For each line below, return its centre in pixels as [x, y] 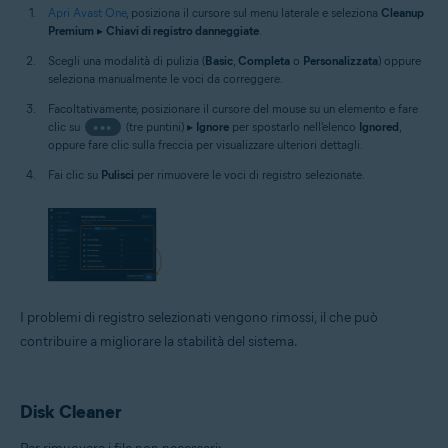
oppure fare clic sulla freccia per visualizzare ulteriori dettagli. [205, 145]
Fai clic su [74, 175]
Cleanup [402, 13]
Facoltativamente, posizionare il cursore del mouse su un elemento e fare [233, 109]
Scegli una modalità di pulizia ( [126, 61]
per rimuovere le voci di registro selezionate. [249, 175]
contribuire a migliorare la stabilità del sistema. [159, 341]
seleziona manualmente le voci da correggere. [165, 79]
